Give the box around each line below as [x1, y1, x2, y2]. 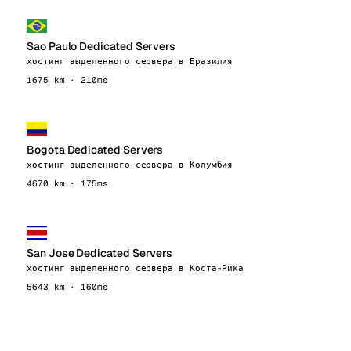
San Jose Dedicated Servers [27, 246, 173, 260]
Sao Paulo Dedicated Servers [27, 39, 176, 53]
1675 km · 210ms [27, 74, 108, 85]
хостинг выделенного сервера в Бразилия [27, 56, 233, 67]
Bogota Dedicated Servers [27, 143, 164, 157]
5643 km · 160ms [27, 281, 108, 292]
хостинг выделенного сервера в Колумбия [27, 159, 233, 170]
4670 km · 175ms [27, 178, 108, 189]
